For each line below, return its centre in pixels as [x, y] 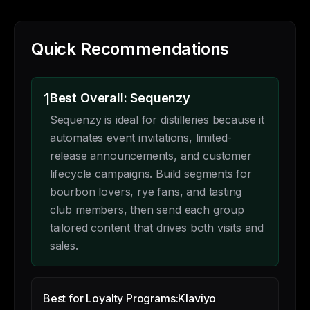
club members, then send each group [147, 210]
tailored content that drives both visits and [157, 228]
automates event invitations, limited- [141, 138]
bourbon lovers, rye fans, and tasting [146, 192]
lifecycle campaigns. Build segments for [151, 174]
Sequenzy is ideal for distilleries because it [157, 120]
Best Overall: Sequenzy [120, 98]
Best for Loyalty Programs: [111, 298]
